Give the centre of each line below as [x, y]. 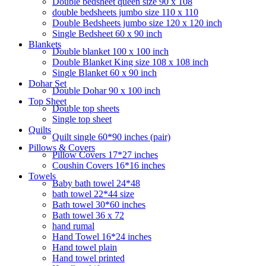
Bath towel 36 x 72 [88, 215]
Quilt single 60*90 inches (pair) [111, 137]
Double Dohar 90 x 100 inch [106, 90]
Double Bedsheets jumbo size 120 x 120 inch [137, 23]
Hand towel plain [85, 247]
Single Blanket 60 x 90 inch [104, 72]
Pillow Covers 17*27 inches [105, 154]
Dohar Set [47, 83]
